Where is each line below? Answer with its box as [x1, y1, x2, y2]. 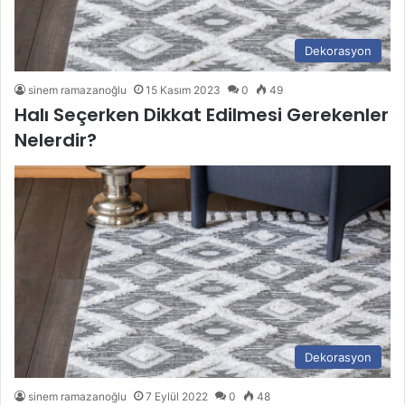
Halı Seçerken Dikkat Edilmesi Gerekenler [14, 102, 389, 128]
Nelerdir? [14, 127, 97, 154]
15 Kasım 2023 [146, 83, 221, 98]
